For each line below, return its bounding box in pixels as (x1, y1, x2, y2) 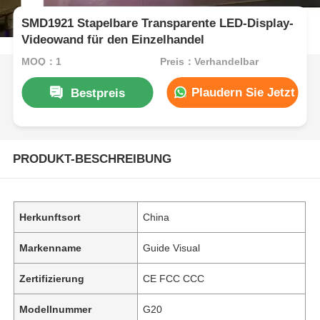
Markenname (19, 241, 82, 254)
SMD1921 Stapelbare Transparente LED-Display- (21, 16, 294, 31)
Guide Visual (143, 241, 201, 254)
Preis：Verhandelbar (159, 55, 259, 67)
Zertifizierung (19, 272, 85, 284)
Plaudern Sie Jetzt (187, 85, 295, 99)
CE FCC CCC (143, 272, 205, 284)
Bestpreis (70, 86, 125, 100)
